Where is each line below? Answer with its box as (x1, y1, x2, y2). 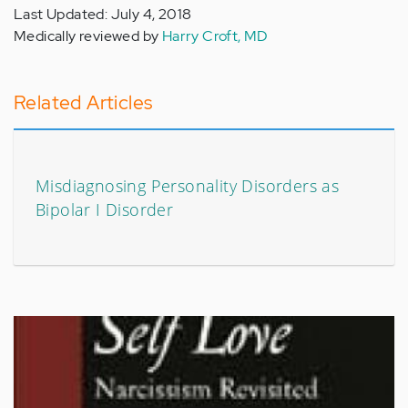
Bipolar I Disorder (36, 199, 174, 220)
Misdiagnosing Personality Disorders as (36, 175, 340, 197)
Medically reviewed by (14, 26, 162, 46)
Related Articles (14, 90, 153, 115)
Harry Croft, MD (161, 26, 269, 46)
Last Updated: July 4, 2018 (14, 5, 192, 24)
